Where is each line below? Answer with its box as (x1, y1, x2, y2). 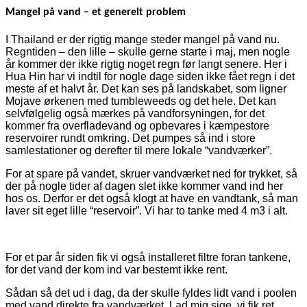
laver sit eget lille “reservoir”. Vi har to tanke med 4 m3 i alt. (5, 205, 288, 217)
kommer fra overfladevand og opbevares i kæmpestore (5, 120, 269, 132)
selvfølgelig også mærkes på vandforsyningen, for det (5, 108, 265, 120)
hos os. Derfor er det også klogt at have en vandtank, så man (5, 193, 298, 205)
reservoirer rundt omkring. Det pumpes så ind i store (5, 132, 256, 145)
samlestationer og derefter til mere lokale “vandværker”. (5, 145, 272, 157)
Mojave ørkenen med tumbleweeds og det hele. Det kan (5, 95, 276, 108)
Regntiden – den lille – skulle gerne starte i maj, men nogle (5, 46, 290, 58)
